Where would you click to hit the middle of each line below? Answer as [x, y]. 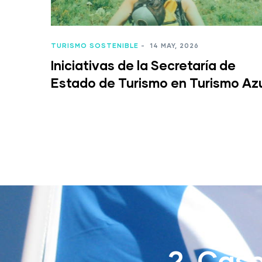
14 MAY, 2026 [173, 46]
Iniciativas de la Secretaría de [143, 65]
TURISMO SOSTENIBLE [95, 46]
